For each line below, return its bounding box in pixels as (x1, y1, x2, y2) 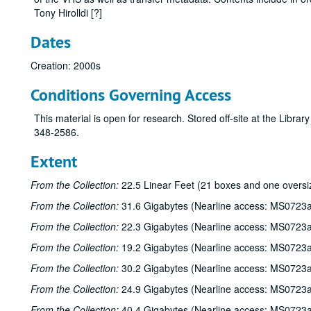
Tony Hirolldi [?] (34, 6, 102, 19)
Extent (31, 151, 77, 172)
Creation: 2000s (31, 58, 101, 72)
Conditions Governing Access (31, 84, 231, 106)
